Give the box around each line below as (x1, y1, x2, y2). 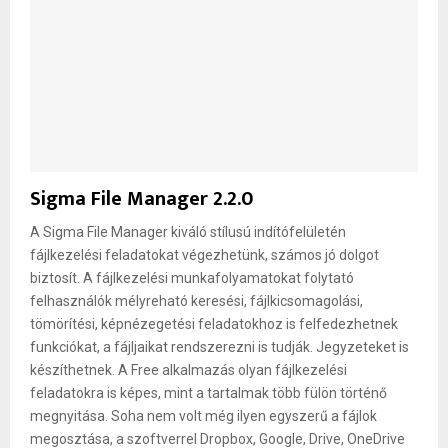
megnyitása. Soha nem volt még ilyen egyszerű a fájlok (30, 407, 377, 424)
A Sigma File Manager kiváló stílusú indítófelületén (30, 223, 346, 240)
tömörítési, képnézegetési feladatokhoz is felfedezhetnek (30, 315, 398, 332)
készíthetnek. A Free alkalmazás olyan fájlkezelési (30, 361, 347, 378)
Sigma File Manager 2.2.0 (30, 181, 253, 216)
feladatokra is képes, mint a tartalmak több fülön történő (30, 384, 387, 401)
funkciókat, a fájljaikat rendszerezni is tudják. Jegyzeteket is (30, 338, 409, 355)
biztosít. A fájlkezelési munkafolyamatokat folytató (30, 269, 354, 286)
